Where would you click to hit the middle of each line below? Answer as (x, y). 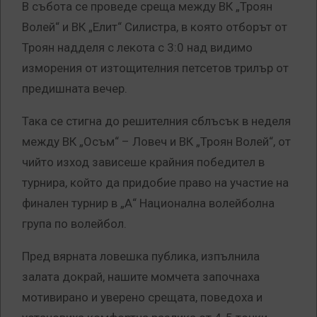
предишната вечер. (75, 89)
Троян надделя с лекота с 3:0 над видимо (137, 48)
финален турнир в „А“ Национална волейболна (148, 203)
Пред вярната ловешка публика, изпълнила (141, 257)
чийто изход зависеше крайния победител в (143, 162)
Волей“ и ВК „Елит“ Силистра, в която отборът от (155, 27)
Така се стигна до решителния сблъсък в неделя (156, 121)
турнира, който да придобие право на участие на (155, 183)
